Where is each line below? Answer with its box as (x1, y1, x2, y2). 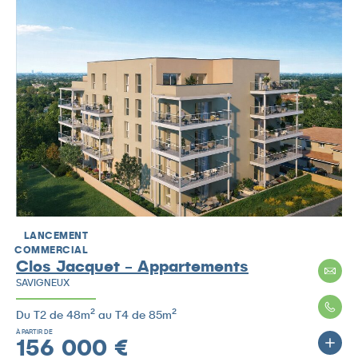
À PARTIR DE (16, 328, 53, 336)
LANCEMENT (23, 229, 88, 242)
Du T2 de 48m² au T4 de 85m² (16, 308, 177, 322)
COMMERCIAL (14, 244, 88, 257)
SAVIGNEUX (16, 276, 70, 289)
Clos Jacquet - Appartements (16, 256, 249, 276)
